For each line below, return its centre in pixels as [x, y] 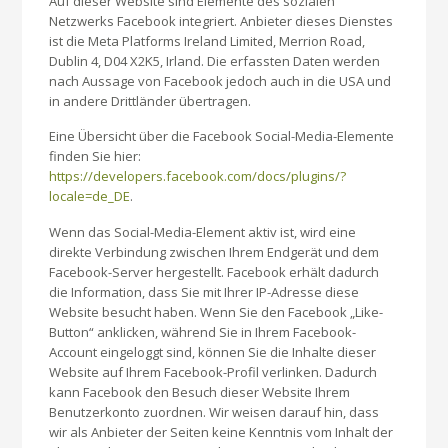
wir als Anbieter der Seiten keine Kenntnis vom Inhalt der [221, 431]
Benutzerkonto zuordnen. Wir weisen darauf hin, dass [214, 411]
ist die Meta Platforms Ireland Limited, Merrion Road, [207, 40]
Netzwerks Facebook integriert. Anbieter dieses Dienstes [221, 20]
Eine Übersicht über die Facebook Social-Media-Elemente [222, 136]
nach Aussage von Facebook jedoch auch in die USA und [220, 80]
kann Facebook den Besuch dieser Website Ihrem [200, 391]
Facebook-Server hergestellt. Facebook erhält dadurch [214, 271]
